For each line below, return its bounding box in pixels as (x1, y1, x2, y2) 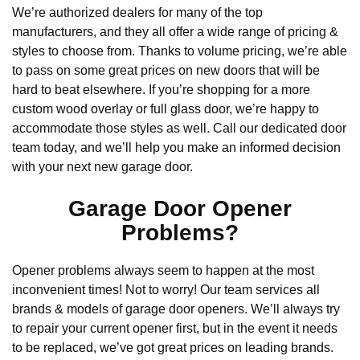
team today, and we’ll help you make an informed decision (12, 141, 341, 155)
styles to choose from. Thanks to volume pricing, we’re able (12, 44, 347, 59)
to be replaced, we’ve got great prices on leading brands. (12, 340, 333, 354)
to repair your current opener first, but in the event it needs (12, 321, 337, 335)
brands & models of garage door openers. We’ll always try (12, 301, 340, 316)
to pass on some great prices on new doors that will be (12, 63, 320, 78)
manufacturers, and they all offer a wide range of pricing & (12, 25, 338, 39)
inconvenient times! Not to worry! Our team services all (12, 282, 320, 297)
